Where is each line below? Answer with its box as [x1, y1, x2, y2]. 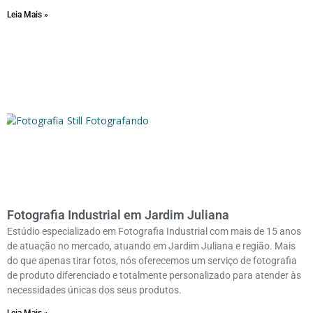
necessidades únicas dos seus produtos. [7, 284, 182, 296]
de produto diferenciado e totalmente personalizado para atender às [7, 269, 301, 281]
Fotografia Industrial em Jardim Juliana [7, 207, 229, 222]
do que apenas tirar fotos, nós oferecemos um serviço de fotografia [7, 254, 297, 266]
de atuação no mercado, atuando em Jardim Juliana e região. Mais [7, 240, 296, 252]
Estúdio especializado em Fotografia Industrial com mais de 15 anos [7, 225, 301, 237]
